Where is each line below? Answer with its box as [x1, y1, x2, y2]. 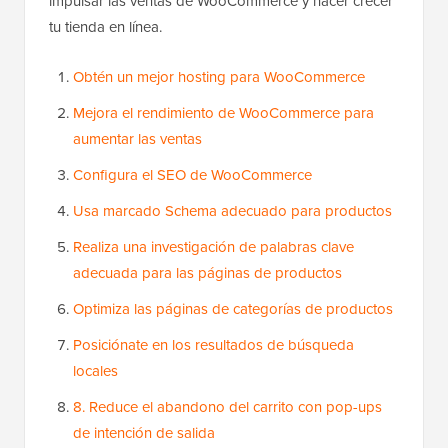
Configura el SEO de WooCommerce [73, 164, 312, 186]
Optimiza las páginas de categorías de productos [73, 298, 393, 320]
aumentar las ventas [73, 128, 202, 150]
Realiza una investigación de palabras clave [73, 236, 354, 258]
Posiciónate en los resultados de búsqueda [73, 334, 354, 356]
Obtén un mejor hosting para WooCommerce [73, 66, 365, 88]
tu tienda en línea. [49, 16, 162, 38]
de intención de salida [73, 422, 215, 444]
